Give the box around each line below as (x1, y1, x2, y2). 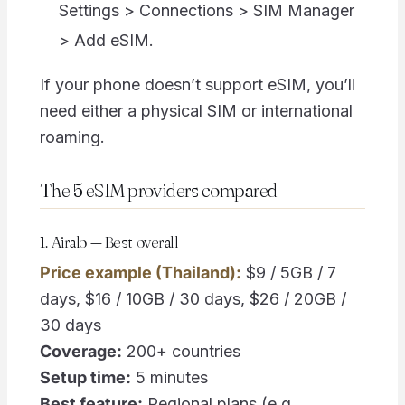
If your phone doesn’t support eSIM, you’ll (39, 75, 355, 95)
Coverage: (39, 342, 122, 362)
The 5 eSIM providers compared (39, 178, 278, 202)
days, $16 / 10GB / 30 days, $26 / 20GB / (39, 289, 346, 309)
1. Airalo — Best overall (39, 231, 178, 251)
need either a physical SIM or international (39, 101, 353, 121)
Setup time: (39, 368, 131, 388)
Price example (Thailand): (39, 263, 241, 283)
